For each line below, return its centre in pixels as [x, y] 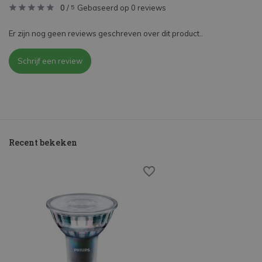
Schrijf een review [50, 61]
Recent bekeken [43, 143]
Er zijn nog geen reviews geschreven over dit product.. [106, 34]
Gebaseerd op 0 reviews [122, 8]
